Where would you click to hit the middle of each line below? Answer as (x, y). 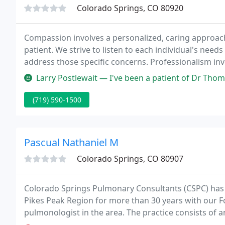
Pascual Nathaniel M (71, 142)
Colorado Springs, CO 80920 (130, 8)
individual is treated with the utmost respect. (109, 74)
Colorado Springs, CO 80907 (130, 159)
